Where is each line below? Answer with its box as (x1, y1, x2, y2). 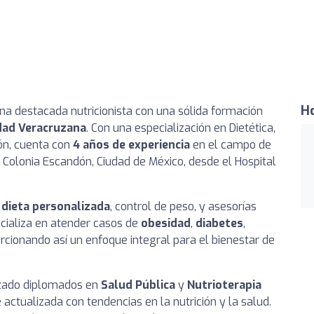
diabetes (196, 216, 243, 231)
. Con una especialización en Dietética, (86, 121, 275, 136)
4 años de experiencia (73, 137, 190, 153)
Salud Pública (101, 278, 175, 293)
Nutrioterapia (187, 278, 261, 293)
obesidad (141, 216, 191, 231)
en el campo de (190, 137, 271, 153)
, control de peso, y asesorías (110, 199, 257, 214)
